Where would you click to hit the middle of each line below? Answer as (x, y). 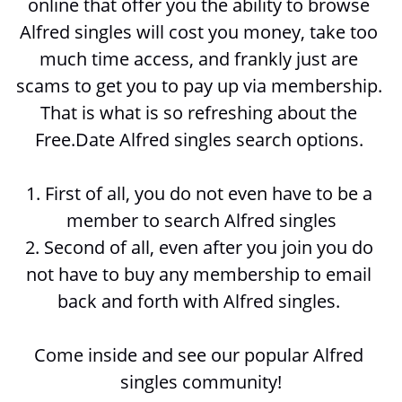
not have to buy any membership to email (199, 275)
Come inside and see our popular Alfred (199, 355)
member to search (145, 221)
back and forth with (140, 301)
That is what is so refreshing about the (199, 113)
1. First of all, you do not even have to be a (199, 194)
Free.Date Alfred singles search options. (201, 140)
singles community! (201, 382)
